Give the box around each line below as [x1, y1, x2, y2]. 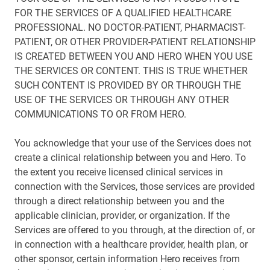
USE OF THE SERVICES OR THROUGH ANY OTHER [14, 94, 229, 105]
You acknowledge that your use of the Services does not [14, 137, 251, 149]
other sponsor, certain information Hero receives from [14, 253, 240, 265]
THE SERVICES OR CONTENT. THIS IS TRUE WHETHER [14, 65, 248, 77]
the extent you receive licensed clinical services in [14, 166, 223, 178]
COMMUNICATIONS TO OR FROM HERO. [14, 108, 186, 120]
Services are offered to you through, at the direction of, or [14, 224, 255, 236]
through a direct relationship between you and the [14, 195, 224, 207]
